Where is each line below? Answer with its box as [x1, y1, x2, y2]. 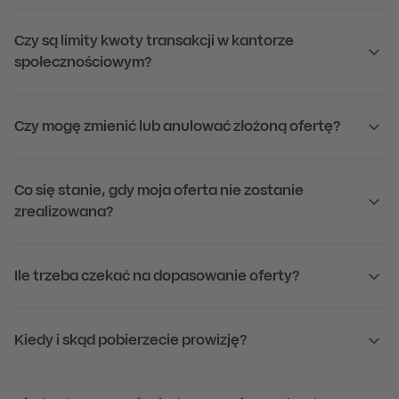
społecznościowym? [14, 57, 151, 69]
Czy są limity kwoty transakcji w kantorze [14, 36, 294, 48]
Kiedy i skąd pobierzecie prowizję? [14, 335, 247, 347]
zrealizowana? [14, 207, 113, 219]
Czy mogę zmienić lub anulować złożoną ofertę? [14, 121, 340, 134]
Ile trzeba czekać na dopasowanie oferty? [14, 271, 299, 283]
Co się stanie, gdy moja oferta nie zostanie [14, 185, 304, 198]
